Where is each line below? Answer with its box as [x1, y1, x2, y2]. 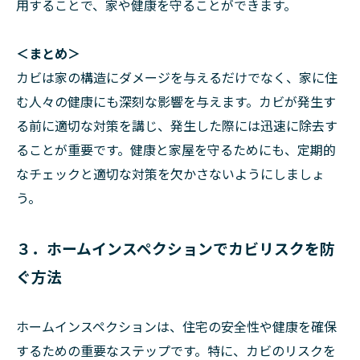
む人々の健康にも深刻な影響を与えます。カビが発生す [16, 92, 336, 111]
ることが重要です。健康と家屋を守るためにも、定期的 [16, 140, 336, 159]
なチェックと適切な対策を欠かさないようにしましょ [16, 164, 325, 183]
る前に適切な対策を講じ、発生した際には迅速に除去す [16, 116, 337, 135]
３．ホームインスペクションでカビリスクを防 [16, 237, 335, 259]
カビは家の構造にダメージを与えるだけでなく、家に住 [16, 67, 337, 87]
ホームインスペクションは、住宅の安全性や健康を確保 [16, 317, 337, 336]
